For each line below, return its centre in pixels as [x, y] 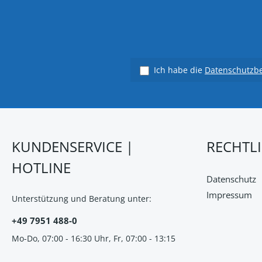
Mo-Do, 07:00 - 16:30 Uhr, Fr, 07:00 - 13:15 [94, 238]
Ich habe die [179, 70]
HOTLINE [41, 168]
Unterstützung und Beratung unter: [82, 199]
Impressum [229, 195]
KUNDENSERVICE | [73, 146]
